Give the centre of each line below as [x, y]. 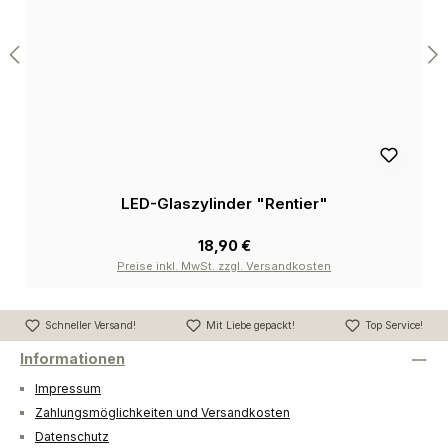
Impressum [68, 388]
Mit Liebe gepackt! [250, 325]
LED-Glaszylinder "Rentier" [224, 204]
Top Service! [394, 325]
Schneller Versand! [90, 325]
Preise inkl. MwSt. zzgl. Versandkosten [224, 266]
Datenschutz [72, 437]
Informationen [72, 359]
